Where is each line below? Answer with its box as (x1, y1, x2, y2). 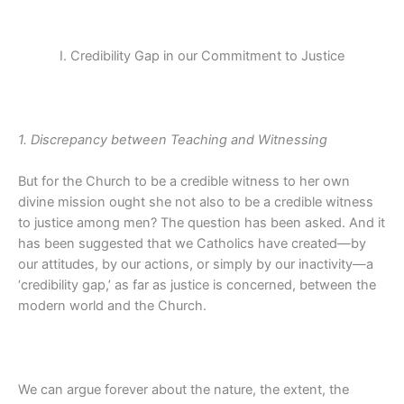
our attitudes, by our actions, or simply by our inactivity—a (18, 256, 373, 273)
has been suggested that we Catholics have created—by (18, 235, 366, 252)
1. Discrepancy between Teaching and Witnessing (18, 131, 327, 148)
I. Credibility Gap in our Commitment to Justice (60, 48, 344, 65)
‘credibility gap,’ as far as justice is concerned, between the (18, 277, 376, 294)
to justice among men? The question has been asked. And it (18, 215, 385, 232)
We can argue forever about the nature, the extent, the (18, 381, 349, 398)
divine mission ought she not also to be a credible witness (18, 194, 373, 211)
